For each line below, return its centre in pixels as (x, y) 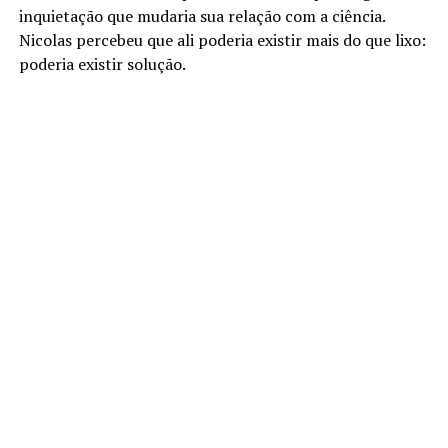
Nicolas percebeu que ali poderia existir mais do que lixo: (222, 40)
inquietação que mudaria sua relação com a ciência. (201, 16)
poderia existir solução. (102, 64)
